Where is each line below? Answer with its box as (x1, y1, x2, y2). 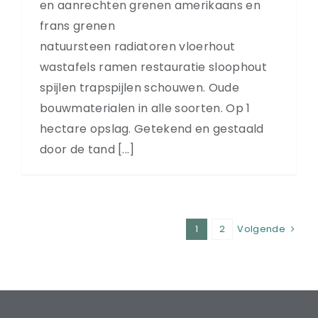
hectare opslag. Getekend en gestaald (40, 120, 264, 137)
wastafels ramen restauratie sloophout (40, 58, 267, 75)
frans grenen (40, 17, 115, 34)
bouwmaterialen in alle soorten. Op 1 (40, 99, 251, 116)
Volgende (237, 221, 285, 236)
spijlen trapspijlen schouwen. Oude (40, 79, 239, 96)
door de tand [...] (40, 141, 135, 158)
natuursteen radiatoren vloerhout (40, 38, 236, 55)
